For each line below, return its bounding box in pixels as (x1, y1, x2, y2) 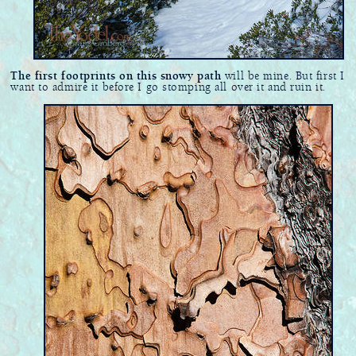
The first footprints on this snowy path (10, 70, 222, 82)
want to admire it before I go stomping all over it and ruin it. (10, 81, 326, 93)
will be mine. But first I (221, 70, 345, 82)
